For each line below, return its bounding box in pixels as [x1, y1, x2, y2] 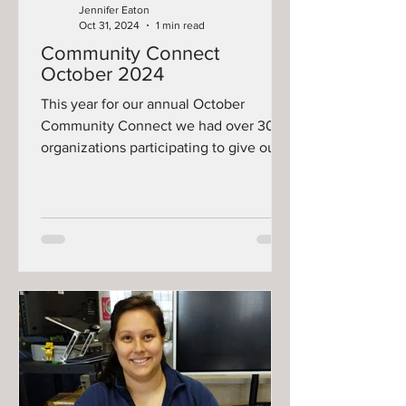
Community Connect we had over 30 [41, 118, 275, 133]
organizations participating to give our [41, 140, 280, 155]
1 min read [156, 18, 205, 32]
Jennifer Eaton [79, 4, 150, 16]
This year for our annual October [41, 96, 245, 111]
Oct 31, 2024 [79, 18, 140, 32]
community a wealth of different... [41, 161, 254, 177]
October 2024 [41, 63, 164, 84]
